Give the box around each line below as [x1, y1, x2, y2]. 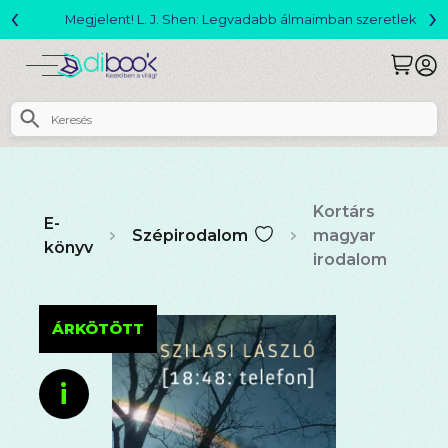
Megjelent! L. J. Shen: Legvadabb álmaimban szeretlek [48, 12, 400, 27]
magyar [313, 226, 377, 245]
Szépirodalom [132, 226, 248, 245]
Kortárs [313, 202, 376, 221]
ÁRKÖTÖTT [51, 318, 144, 338]
